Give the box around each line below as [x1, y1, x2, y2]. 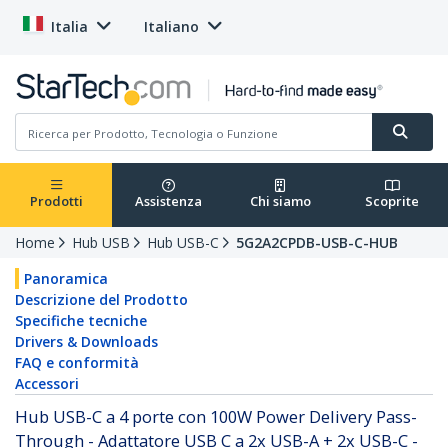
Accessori [15, 374, 79, 394]
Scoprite [365, 192, 419, 211]
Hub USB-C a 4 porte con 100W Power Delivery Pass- [15, 405, 417, 429]
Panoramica [24, 269, 108, 289]
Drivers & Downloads [15, 332, 158, 352]
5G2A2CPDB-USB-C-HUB [236, 233, 398, 253]
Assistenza [134, 192, 202, 211]
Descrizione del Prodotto [15, 290, 188, 310]
